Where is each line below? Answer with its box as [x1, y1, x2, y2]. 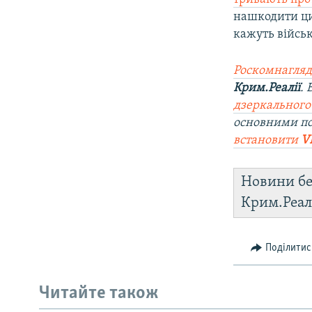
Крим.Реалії [233, 81, 301, 95]
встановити [233, 133, 302, 147]
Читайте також [39, 284, 159, 304]
